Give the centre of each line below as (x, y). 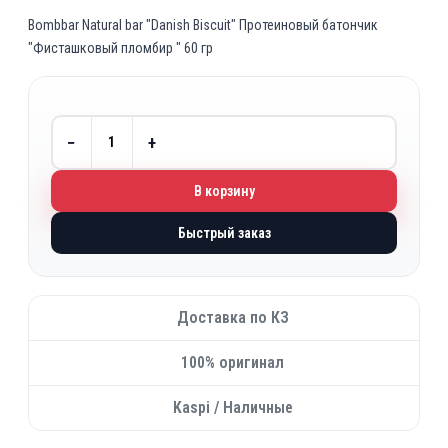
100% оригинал (232, 362)
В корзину (224, 191)
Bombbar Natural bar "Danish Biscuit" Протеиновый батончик (203, 25)
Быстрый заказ (224, 233)
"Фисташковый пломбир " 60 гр (120, 48)
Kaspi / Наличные (232, 407)
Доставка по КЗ (232, 317)
